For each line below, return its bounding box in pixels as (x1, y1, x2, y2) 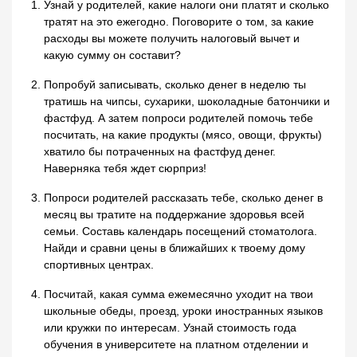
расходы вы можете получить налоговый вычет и (44, 32, 300, 45)
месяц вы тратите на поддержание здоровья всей (44, 208, 304, 222)
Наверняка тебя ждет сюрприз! (44, 162, 206, 175)
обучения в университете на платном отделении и (44, 338, 308, 351)
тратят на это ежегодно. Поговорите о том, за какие (44, 15, 314, 29)
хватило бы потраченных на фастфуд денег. (44, 145, 276, 159)
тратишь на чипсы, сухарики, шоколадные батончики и (44, 95, 330, 108)
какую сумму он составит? (44, 49, 181, 62)
